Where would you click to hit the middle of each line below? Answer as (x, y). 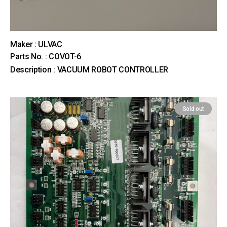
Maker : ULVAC (36, 44)
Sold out (193, 109)
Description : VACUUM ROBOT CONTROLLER (89, 70)
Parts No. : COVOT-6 (46, 56)
